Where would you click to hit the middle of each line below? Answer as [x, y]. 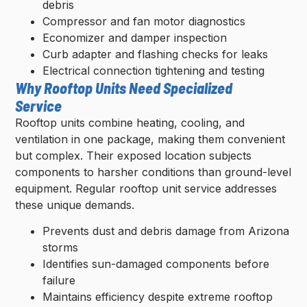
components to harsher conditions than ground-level [153, 172]
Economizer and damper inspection [135, 37]
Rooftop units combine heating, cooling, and [130, 122]
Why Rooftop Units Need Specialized [124, 87]
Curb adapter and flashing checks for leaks [156, 54]
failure [59, 281]
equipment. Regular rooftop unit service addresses [146, 188]
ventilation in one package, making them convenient [150, 139]
